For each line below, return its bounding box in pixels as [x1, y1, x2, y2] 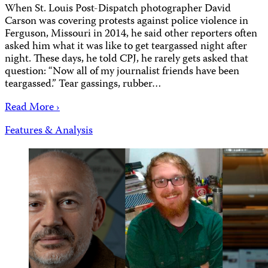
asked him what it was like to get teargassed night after [5, 38, 247, 56]
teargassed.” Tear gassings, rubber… [5, 76, 162, 94]
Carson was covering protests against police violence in [5, 13, 248, 31]
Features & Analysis [5, 123, 93, 141]
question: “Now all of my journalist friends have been [5, 63, 239, 81]
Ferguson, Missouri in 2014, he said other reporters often [5, 26, 257, 44]
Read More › [5, 99, 60, 117]
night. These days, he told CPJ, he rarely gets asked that [5, 51, 248, 69]
